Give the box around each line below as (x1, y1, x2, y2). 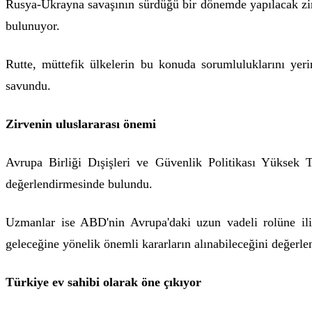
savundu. (6, 79, 51, 93)
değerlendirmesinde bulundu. (6, 177, 153, 191)
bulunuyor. (6, 19, 60, 33)
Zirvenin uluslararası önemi (6, 117, 156, 131)
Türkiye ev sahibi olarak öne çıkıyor (6, 275, 201, 289)
